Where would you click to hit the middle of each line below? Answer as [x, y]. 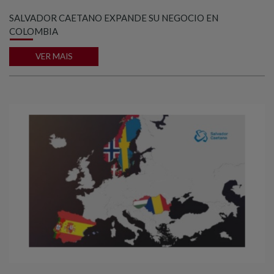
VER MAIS [54, 57]
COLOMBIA [34, 31]
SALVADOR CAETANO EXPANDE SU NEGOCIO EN [114, 17]
